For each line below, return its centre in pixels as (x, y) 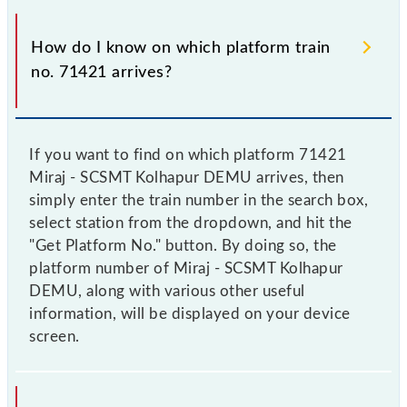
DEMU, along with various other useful (167, 291)
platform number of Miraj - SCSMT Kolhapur (186, 268)
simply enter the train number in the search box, (199, 200)
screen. (55, 336)
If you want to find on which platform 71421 (188, 154)
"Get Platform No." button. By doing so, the (183, 245)
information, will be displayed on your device (190, 313)
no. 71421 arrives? (101, 72)
